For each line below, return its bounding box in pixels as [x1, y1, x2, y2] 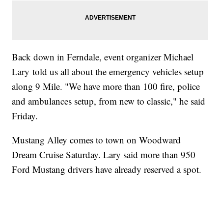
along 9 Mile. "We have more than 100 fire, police [12, 80, 200, 93]
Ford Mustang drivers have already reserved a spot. [12, 163, 202, 176]
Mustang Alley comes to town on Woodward [12, 134, 181, 146]
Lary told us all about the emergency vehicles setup [12, 65, 204, 78]
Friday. [12, 110, 38, 122]
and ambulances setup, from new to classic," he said [12, 95, 206, 108]
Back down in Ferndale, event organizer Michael [12, 51, 194, 63]
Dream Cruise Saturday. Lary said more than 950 [12, 148, 196, 161]
